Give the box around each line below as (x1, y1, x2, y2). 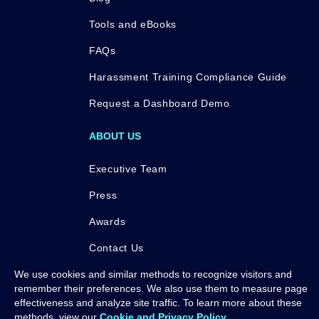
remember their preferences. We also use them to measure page (14, 283, 308, 294)
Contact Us (89, 242, 144, 253)
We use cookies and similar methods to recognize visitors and (14, 268, 292, 280)
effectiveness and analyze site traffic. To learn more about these (14, 297, 302, 308)
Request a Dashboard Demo (89, 98, 230, 109)
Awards (89, 216, 126, 227)
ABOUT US (89, 130, 141, 142)
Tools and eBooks (89, 19, 177, 30)
